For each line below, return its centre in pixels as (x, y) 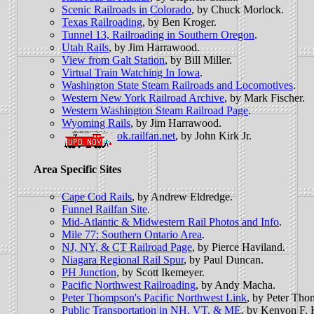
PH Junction (89, 273)
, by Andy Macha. (235, 285)
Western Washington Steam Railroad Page (155, 111)
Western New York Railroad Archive (143, 98)
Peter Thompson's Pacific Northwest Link (154, 298)
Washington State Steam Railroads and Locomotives (177, 86)
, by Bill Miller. (198, 60)
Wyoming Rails (96, 123)
